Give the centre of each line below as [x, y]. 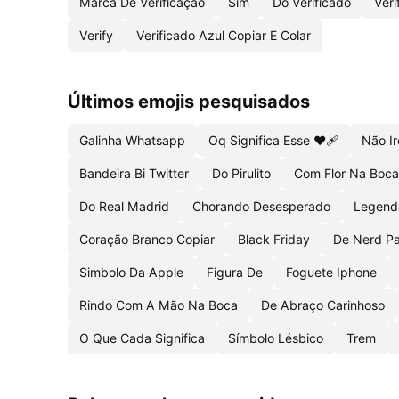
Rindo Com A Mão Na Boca [159, 305]
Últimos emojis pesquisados [189, 102]
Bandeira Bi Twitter [134, 173]
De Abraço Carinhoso [323, 305]
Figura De [235, 272]
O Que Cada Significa [142, 338]
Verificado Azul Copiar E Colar [224, 35]
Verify [96, 35]
